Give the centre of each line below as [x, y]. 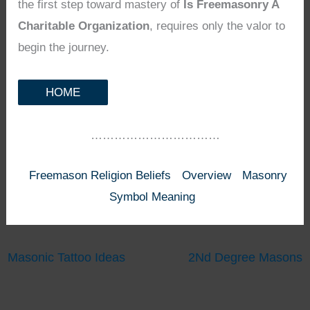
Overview [206, 175]
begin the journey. [64, 48]
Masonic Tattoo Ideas [67, 257]
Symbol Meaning [152, 197]
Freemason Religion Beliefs [100, 175]
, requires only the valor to [218, 26]
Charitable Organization [84, 26]
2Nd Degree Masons [245, 257]
